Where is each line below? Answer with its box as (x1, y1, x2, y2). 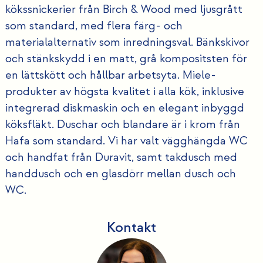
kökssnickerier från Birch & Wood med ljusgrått (5, 2, 242, 17)
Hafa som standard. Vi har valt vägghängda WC (5, 134, 248, 149)
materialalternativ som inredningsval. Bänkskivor (5, 35, 249, 50)
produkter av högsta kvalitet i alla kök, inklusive (5, 85, 244, 99)
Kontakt (107, 218, 156, 237)
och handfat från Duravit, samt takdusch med (5, 150, 237, 165)
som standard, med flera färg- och (5, 19, 183, 33)
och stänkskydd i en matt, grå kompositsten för (5, 52, 247, 66)
